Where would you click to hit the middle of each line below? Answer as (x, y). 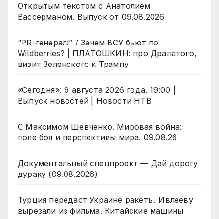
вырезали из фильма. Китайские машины (101, 211)
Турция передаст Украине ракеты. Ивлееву (105, 200)
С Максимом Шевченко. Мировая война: (100, 127)
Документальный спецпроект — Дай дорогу (108, 164)
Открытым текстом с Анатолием (84, 6)
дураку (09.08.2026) (58, 174)
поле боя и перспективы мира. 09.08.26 (98, 138)
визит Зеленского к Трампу (73, 64)
